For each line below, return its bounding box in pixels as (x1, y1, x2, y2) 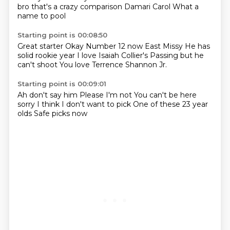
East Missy (144, 42, 185, 51)
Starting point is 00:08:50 (17, 31, 107, 39)
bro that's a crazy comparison (17, 2, 124, 11)
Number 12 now (85, 42, 145, 51)
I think (36, 100, 62, 109)
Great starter (17, 42, 65, 51)
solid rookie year (17, 51, 77, 60)
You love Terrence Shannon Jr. (59, 60, 167, 69)
